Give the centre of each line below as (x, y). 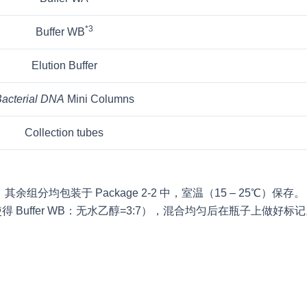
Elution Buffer (64, 66)
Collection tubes (64, 133)
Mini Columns (99, 99)
